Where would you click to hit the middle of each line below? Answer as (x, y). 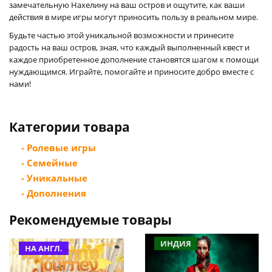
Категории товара (70, 127)
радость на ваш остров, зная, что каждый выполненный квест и (129, 47)
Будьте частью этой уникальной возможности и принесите (121, 35)
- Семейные (49, 162)
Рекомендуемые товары (90, 219)
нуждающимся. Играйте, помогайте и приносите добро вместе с (131, 71)
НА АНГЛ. (44, 248)
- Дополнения (54, 193)
